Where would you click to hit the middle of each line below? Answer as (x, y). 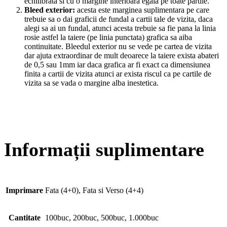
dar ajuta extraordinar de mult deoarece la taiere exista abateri (122, 56)
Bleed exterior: (50, 10)
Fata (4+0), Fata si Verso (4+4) (94, 191)
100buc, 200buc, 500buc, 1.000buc (102, 218)
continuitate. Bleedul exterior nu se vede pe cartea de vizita (118, 47)
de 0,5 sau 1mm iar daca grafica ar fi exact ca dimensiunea (117, 65)
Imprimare (24, 191)
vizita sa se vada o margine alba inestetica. (91, 83)
